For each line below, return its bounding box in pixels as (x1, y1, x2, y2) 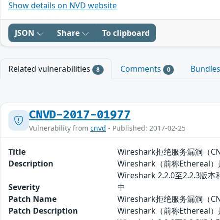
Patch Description (8, 205, 78, 217)
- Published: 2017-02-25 (106, 123, 186, 133)
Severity (8, 182, 40, 193)
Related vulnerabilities (8, 63, 92, 74)
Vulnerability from (29, 123, 90, 133)
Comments (120, 63, 163, 74)
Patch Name (8, 193, 56, 205)
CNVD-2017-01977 (29, 108, 131, 122)
